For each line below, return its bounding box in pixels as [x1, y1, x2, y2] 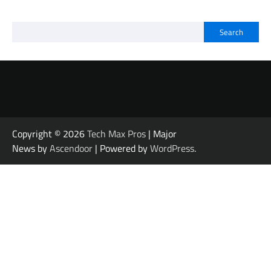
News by [12, 141, 50, 156]
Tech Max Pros [87, 126, 146, 142]
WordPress [150, 141, 194, 156]
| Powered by [93, 141, 150, 156]
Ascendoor [50, 141, 93, 156]
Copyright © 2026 [12, 126, 87, 142]
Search [220, 26, 243, 39]
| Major [146, 126, 177, 142]
